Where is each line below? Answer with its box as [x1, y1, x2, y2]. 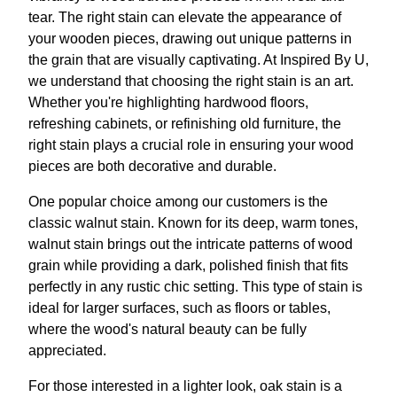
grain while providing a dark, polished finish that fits [28, 258, 348, 273]
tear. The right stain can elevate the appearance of [28, 10, 341, 25]
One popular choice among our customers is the [28, 194, 328, 209]
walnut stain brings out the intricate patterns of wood [28, 237, 353, 252]
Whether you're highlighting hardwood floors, [28, 95, 308, 110]
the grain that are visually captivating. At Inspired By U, [28, 52, 369, 67]
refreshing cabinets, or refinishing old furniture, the [28, 116, 341, 131]
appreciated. [28, 343, 106, 358]
